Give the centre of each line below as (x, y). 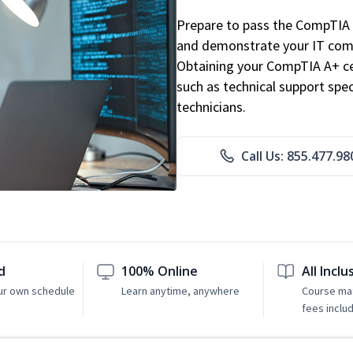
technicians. (211, 107)
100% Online (160, 271)
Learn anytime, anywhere (181, 291)
